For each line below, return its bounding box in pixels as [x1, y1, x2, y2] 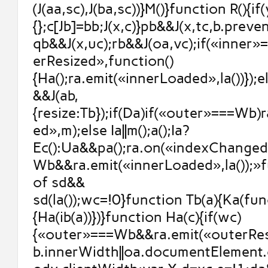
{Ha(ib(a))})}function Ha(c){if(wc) [32, 208, 241, 226]
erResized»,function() [32, 52, 173, 70]
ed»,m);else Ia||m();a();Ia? [32, 121, 190, 139]
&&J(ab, [32, 87, 78, 105]
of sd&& [32, 173, 85, 191]
